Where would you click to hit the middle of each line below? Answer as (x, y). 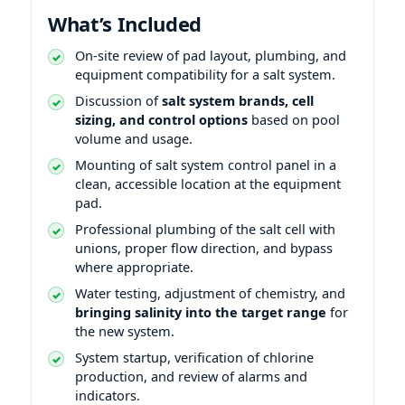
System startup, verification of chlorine (194, 357)
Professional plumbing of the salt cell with (205, 228)
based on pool (294, 119)
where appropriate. (134, 266)
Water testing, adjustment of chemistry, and (210, 292)
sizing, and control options (161, 119)
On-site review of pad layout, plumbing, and (211, 55)
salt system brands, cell (238, 100)
